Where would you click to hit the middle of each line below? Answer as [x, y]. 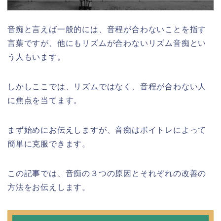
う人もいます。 [37, 57]
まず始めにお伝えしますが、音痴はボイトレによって [107, 130]
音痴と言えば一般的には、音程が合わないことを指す [107, 30]
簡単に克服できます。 [49, 144]
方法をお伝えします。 [49, 187]
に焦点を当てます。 [45, 101]
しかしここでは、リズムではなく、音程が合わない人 [107, 87]
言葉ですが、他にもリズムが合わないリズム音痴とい [107, 43]
